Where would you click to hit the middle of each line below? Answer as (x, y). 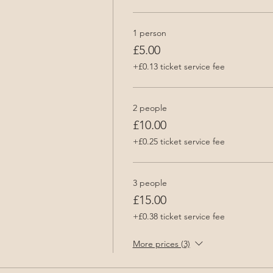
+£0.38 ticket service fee (179, 216)
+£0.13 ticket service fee (179, 66)
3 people (150, 183)
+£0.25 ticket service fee (179, 141)
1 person (149, 33)
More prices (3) (161, 243)
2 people (150, 108)
